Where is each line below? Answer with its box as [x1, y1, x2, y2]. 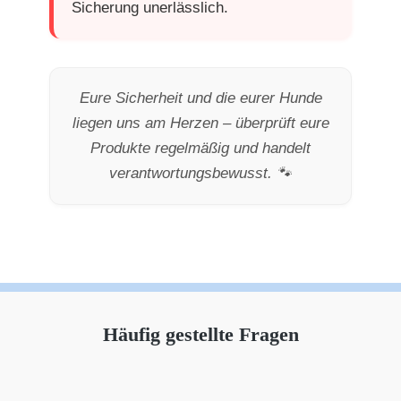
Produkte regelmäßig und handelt [90, 140, 311, 158]
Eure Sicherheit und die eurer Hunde [79, 90, 322, 107]
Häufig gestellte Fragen [102, 324, 299, 346]
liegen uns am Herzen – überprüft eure [72, 115, 329, 132]
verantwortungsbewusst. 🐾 [109, 165, 292, 183]
